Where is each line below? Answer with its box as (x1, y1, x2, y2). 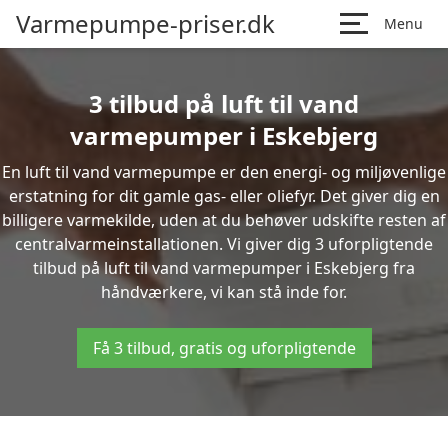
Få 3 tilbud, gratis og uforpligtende (92, 337, 356, 359)
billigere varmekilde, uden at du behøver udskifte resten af (2, 209, 446, 231)
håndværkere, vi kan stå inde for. (101, 281, 347, 303)
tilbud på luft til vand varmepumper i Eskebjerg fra (33, 257, 415, 279)
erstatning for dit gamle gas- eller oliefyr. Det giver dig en (8, 185, 440, 207)
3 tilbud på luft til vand (89, 87, 359, 120)
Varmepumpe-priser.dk (16, 7, 275, 40)
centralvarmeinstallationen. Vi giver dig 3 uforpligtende (15, 233, 433, 255)
